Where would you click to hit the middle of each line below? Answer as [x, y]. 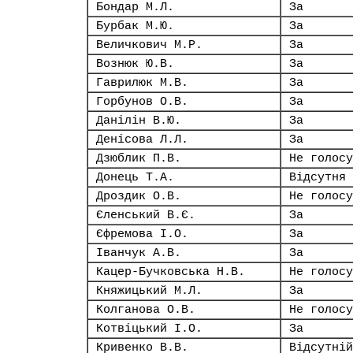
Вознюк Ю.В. [135, 64]
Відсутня [318, 177]
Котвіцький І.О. [149, 329]
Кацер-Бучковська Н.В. [171, 272]
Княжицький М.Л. [149, 291]
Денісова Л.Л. [142, 139]
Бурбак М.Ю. [135, 26]
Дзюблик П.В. [139, 158]
